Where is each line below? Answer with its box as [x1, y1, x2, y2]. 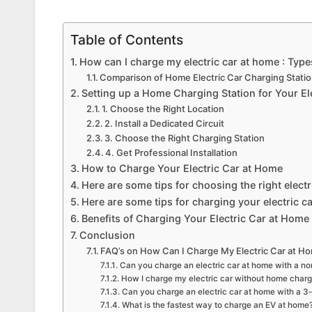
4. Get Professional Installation [105, 147, 238, 159]
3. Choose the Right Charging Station [104, 132, 265, 144]
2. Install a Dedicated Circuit [104, 118, 225, 130]
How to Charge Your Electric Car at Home [81, 162, 283, 175]
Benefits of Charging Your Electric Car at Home [81, 212, 309, 225]
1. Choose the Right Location [102, 103, 225, 115]
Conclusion [79, 229, 135, 242]
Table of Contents [70, 31, 183, 49]
